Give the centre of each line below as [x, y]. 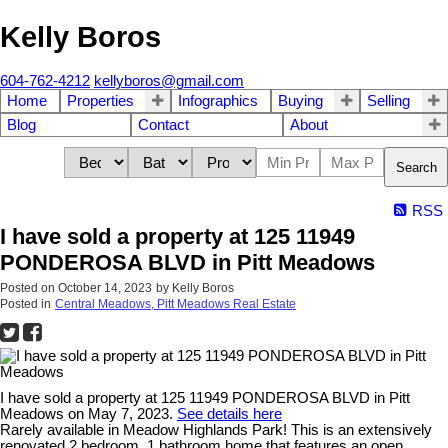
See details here [229, 414]
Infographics [218, 101]
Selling [389, 101]
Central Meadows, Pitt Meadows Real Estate [175, 304]
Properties [100, 101]
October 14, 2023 [105, 288]
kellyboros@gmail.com [169, 81]
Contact [163, 125]
